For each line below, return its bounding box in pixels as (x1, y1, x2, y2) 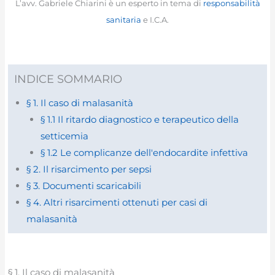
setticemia (40, 130, 88, 142)
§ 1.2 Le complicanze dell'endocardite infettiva (40, 147, 248, 159)
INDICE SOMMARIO (14, 72, 123, 86)
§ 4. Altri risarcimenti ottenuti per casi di (26, 196, 208, 209)
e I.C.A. (141, 14, 169, 25)
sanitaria (106, 14, 141, 25)
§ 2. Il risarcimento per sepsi (26, 163, 152, 176)
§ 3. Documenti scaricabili (26, 180, 142, 192)
